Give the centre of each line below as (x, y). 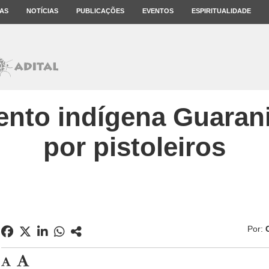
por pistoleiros (134, 147)
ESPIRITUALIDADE (221, 11)
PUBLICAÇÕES (100, 11)
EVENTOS (158, 11)
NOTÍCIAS (42, 11)
